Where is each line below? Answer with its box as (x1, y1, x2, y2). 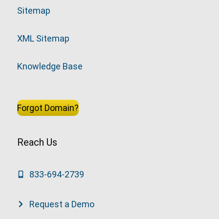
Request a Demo (29, 198, 94, 209)
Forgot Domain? (17, 102, 79, 113)
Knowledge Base (17, 61, 83, 72)
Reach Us (17, 136, 57, 148)
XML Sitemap (17, 33, 69, 44)
